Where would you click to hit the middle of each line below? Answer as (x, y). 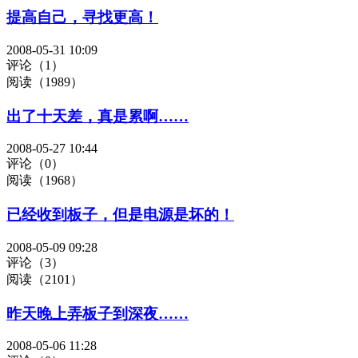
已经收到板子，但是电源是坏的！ (120, 215)
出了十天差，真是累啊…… (97, 116)
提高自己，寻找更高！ (82, 18)
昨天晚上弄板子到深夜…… (97, 313)
